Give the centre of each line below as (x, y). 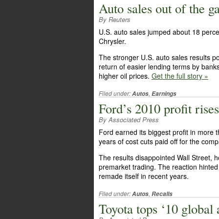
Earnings (164, 94)
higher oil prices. (125, 76)
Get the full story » (180, 76)
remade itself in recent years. (144, 176)
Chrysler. (112, 41)
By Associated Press (129, 120)
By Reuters (115, 19)
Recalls (162, 194)
